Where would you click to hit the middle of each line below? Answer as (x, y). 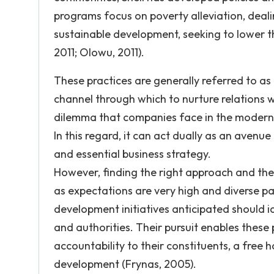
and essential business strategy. (132, 154)
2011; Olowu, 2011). (99, 52)
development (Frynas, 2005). (125, 264)
